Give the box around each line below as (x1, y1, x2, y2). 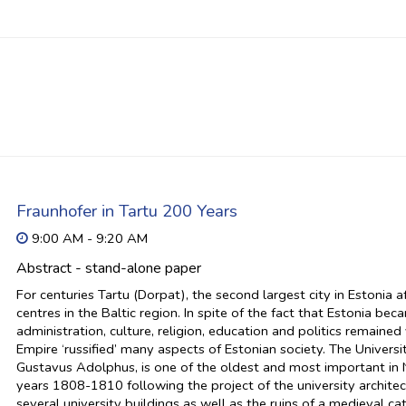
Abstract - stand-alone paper (16, 258, 202, 278)
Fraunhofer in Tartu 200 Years (16, 199, 238, 223)
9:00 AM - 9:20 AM (28, 229, 149, 247)
